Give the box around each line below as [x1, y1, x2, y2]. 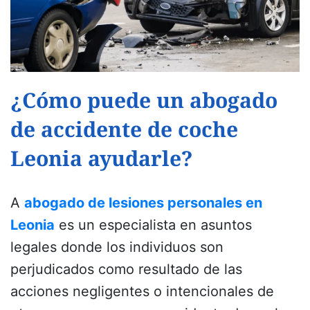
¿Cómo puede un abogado [10, 86, 277, 115]
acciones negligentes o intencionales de [10, 283, 274, 300]
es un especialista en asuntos [55, 217, 252, 234]
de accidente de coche [10, 115, 238, 144]
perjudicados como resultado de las [10, 261, 242, 278]
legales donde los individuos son [10, 239, 224, 256]
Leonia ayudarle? [10, 144, 193, 173]
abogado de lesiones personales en [24, 194, 262, 212]
